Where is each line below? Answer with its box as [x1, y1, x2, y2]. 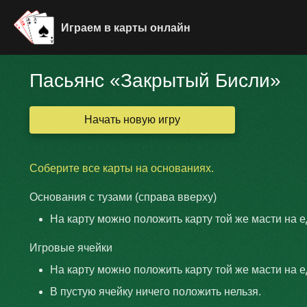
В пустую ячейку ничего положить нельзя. [50, 286, 261, 297]
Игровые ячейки [29, 242, 112, 254]
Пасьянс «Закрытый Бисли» [29, 70, 281, 91]
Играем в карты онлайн [60, 21, 191, 34]
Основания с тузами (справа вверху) [29, 191, 217, 203]
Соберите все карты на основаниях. [29, 162, 214, 174]
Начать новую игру [84, 114, 180, 125]
